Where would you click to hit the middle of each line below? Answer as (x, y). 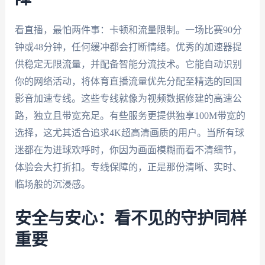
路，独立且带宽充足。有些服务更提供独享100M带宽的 (130, 116)
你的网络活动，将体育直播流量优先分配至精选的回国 (128, 82)
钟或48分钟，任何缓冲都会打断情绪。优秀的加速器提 (128, 47)
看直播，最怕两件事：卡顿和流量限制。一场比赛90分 (128, 30)
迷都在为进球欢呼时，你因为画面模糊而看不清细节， (128, 150)
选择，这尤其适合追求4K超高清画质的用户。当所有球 (129, 133)
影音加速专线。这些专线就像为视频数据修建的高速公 (128, 99)
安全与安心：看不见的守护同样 (130, 219)
